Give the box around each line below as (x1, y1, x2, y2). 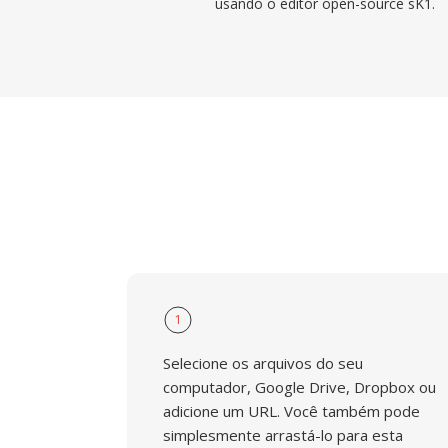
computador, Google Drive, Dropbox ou (163, 377, 436, 397)
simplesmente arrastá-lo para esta (163, 425, 403, 445)
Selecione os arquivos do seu (163, 353, 363, 373)
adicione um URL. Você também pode (163, 401, 420, 421)
